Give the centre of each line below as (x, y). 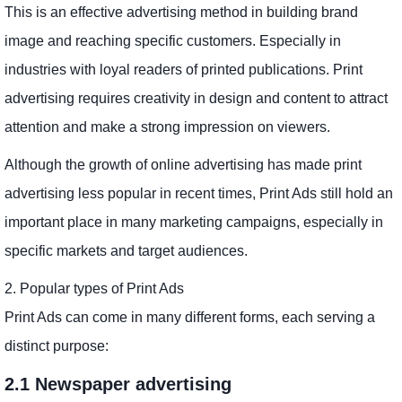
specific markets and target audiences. (126, 250)
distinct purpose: (57, 345)
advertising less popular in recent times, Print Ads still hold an (199, 193)
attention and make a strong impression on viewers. (167, 127)
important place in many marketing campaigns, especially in (194, 222)
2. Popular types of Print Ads (94, 288)
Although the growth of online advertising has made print (183, 164)
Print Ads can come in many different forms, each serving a (190, 317)
